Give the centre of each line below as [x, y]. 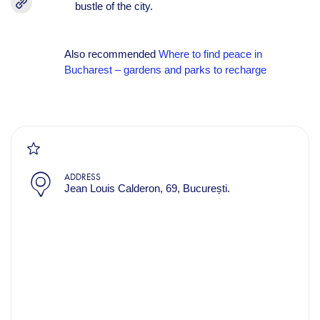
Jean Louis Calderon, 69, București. [147, 188]
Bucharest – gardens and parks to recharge [165, 70]
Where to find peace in [210, 54]
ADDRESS [82, 177]
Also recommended [111, 54]
